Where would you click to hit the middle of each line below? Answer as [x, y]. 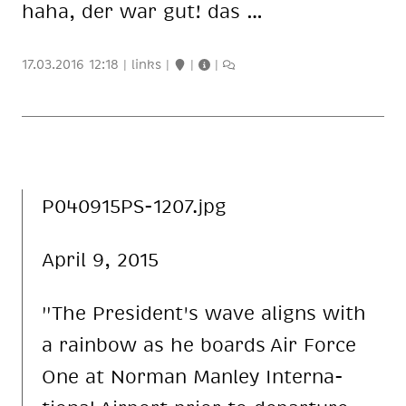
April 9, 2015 [100, 258]
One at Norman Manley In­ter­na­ [192, 375]
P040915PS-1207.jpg [134, 205]
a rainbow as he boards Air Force [198, 343]
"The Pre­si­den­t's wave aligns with [203, 312]
